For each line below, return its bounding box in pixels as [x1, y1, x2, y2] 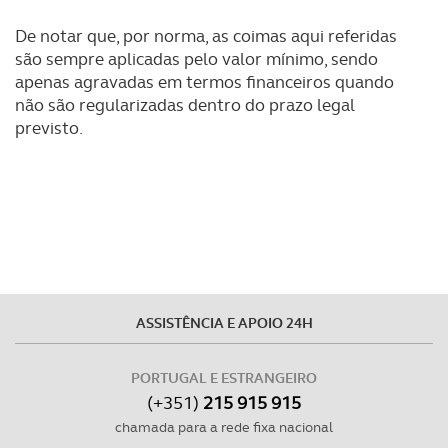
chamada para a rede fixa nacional [115, 418, 333, 436]
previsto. [15, 117, 83, 139]
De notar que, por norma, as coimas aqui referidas [15, 25, 397, 47]
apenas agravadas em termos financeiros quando [15, 71, 394, 93]
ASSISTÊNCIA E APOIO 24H [135, 314, 313, 332]
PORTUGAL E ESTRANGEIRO [131, 369, 317, 387]
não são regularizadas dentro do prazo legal [15, 94, 355, 116]
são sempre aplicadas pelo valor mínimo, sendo [15, 48, 378, 70]
